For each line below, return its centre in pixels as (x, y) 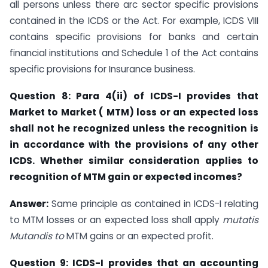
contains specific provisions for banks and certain (134, 37)
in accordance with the (72, 144)
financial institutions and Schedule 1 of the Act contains (134, 53)
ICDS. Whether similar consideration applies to (134, 160)
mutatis (240, 220)
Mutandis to (38, 236)
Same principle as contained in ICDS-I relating (153, 203)
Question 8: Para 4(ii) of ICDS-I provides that (134, 96)
